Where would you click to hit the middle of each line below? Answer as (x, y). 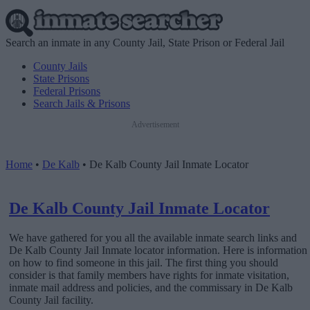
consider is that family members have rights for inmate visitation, (149, 275)
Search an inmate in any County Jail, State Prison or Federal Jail (145, 43)
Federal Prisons (67, 91)
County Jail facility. (51, 300)
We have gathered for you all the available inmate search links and (153, 237)
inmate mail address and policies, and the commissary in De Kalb (151, 287)
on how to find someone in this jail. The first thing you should (144, 262)
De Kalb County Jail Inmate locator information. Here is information (158, 250)
